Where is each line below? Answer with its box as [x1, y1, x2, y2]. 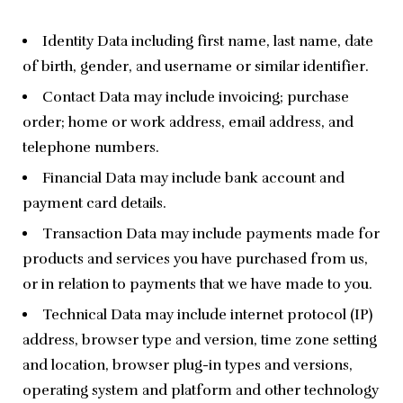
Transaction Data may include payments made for [42, 225, 380, 244]
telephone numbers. [22, 139, 159, 157]
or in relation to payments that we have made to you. [22, 275, 372, 294]
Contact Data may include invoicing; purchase [42, 88, 349, 107]
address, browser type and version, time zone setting [22, 331, 377, 350]
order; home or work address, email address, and [22, 113, 354, 132]
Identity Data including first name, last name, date [42, 32, 373, 51]
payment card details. [22, 194, 166, 213]
